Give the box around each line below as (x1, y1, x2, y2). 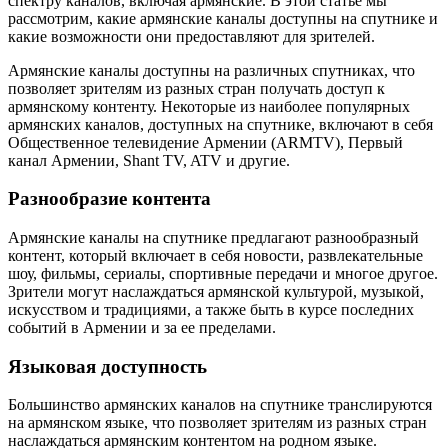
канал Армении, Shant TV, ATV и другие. (8, 151, 290, 169)
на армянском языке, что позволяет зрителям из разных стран (8, 414, 427, 432)
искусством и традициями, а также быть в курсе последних (8, 300, 414, 318)
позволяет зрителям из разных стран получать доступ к (8, 79, 385, 97)
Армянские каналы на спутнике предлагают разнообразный (8, 228, 419, 246)
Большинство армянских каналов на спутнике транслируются (8, 396, 432, 414)
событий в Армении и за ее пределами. (8, 318, 276, 336)
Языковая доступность (8, 355, 207, 377)
